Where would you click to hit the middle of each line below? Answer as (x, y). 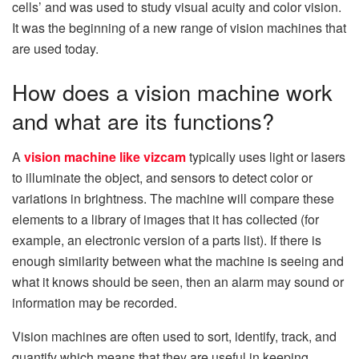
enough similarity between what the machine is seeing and (178, 260)
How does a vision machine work (172, 91)
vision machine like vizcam (105, 156)
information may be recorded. (95, 302)
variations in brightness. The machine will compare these (173, 198)
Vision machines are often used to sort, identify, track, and (174, 336)
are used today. (55, 49)
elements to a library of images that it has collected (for (165, 219)
